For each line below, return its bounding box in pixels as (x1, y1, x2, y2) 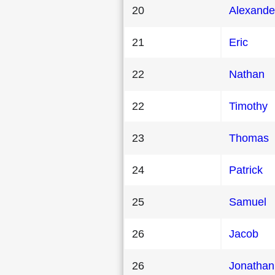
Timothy (229, 99, 268, 112)
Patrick (229, 163, 263, 176)
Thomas (229, 131, 269, 144)
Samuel (229, 195, 266, 208)
